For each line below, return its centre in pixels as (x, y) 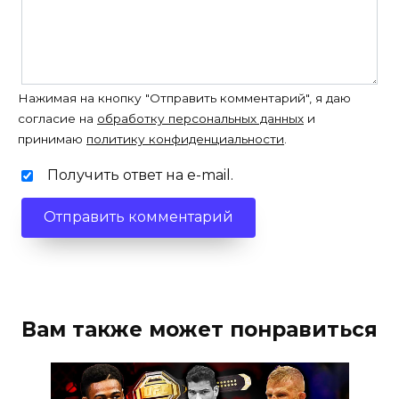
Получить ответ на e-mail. (140, 175)
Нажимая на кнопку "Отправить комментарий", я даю (184, 98)
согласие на (57, 118)
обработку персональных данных (200, 118)
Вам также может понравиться (199, 329)
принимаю (52, 138)
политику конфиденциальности (185, 138)
